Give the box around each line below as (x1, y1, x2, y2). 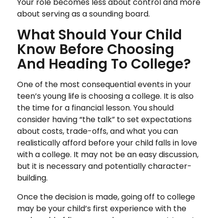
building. (17, 172, 48, 183)
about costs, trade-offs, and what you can (17, 125, 178, 137)
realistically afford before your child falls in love (17, 137, 197, 148)
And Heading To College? (17, 54, 191, 73)
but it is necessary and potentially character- (17, 160, 192, 172)
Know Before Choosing (17, 39, 174, 59)
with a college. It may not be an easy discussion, (17, 148, 199, 160)
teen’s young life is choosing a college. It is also (17, 90, 194, 102)
